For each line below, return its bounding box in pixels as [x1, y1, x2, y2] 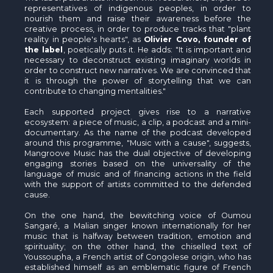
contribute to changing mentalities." [24, 86, 166, 96]
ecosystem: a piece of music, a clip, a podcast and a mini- [24, 117, 252, 127]
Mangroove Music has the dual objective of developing [24, 148, 252, 158]
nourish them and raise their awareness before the [24, 13, 252, 23]
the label [24, 44, 63, 54]
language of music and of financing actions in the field [24, 169, 252, 179]
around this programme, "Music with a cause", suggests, [24, 138, 252, 147]
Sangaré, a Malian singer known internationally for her [24, 221, 252, 230]
